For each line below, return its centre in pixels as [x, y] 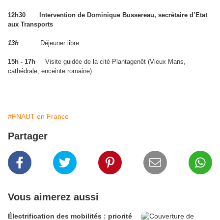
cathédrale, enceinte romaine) [50, 71]
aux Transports [30, 25]
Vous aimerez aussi [53, 197]
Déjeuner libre [49, 43]
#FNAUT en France [38, 117]
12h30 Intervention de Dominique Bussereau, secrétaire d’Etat [108, 15]
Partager [28, 136]
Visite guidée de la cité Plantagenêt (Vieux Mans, [110, 62]
